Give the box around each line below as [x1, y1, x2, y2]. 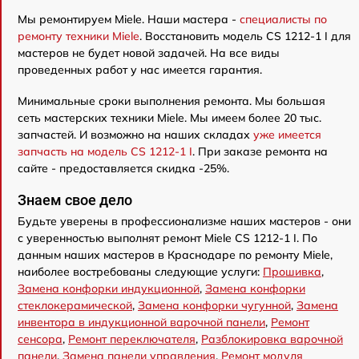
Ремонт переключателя [68, 332, 196, 346]
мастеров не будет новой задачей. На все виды [18, 46, 280, 60]
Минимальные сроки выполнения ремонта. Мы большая [18, 94, 325, 108]
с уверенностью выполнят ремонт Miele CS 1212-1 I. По [18, 231, 317, 245]
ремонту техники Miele [18, 29, 139, 43]
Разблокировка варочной [201, 332, 343, 346]
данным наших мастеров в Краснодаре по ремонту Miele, [18, 248, 333, 262]
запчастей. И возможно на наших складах [18, 127, 253, 142]
